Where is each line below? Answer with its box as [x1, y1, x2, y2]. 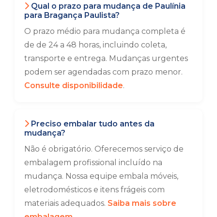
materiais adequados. [24, 199, 108, 208]
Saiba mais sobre [108, 199, 176, 208]
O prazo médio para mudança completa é [24, 27, 186, 36]
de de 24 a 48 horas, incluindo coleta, [24, 40, 167, 49]
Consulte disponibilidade [24, 81, 123, 90]
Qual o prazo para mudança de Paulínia [29, 1, 186, 11]
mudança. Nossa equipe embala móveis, [24, 171, 178, 181]
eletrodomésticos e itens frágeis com [24, 185, 165, 194]
